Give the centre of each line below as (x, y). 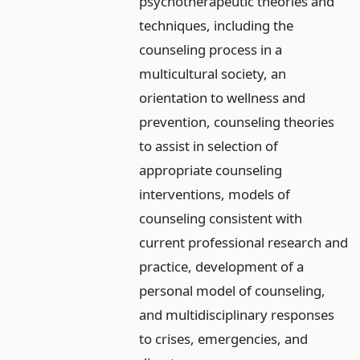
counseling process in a (211, 50)
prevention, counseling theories (237, 122)
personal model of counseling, (233, 291)
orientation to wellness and (223, 98)
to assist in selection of (209, 146)
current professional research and (244, 243)
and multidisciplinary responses (237, 315)
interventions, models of (215, 194)
